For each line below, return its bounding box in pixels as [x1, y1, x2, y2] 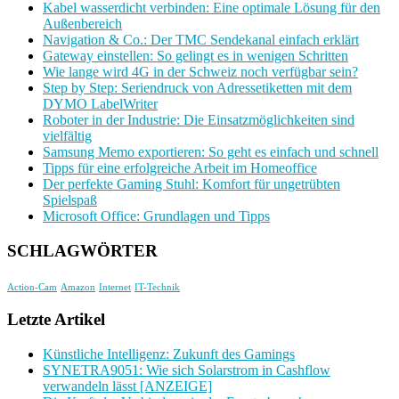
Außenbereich [43, 16, 122, 32]
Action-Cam [7, 281, 57, 292]
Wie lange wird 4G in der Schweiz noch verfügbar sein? [43, 64, 358, 80]
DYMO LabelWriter [43, 96, 158, 112]
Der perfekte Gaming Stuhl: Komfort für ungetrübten [43, 176, 340, 192]
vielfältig [43, 128, 92, 144]
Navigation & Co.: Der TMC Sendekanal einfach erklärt [43, 32, 359, 48]
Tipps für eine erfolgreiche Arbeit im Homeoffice [43, 160, 317, 176]
